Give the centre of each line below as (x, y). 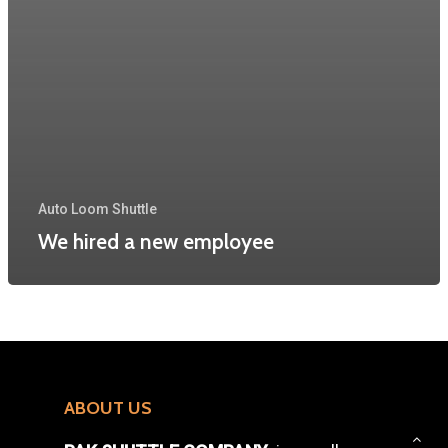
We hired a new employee (156, 241)
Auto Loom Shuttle (97, 208)
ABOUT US (108, 407)
